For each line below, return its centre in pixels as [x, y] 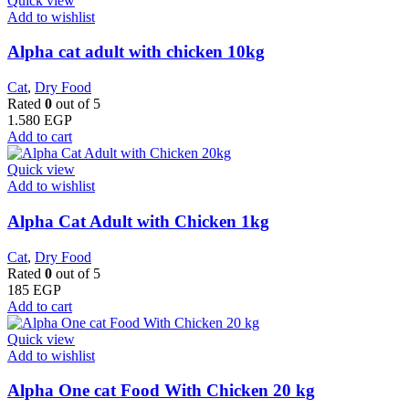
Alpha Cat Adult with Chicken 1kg [138, 221]
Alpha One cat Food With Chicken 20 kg [161, 391]
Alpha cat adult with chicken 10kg [136, 52]
